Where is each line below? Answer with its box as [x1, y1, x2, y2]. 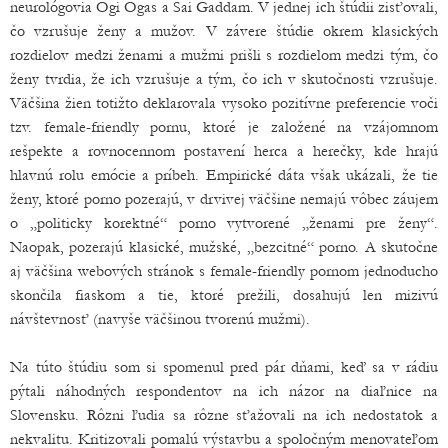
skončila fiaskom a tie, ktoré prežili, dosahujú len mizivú [10, 286, 438, 305]
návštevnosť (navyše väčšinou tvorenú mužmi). [10, 310, 310, 329]
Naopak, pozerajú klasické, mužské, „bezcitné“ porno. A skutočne [10, 238, 438, 257]
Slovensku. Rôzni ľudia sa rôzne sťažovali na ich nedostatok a [10, 406, 438, 425]
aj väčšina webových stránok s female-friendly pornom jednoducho [10, 262, 438, 281]
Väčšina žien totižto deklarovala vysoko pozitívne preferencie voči [10, 94, 438, 113]
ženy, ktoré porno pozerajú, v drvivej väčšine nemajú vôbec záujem [10, 190, 438, 209]
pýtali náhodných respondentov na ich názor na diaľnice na [10, 382, 438, 401]
